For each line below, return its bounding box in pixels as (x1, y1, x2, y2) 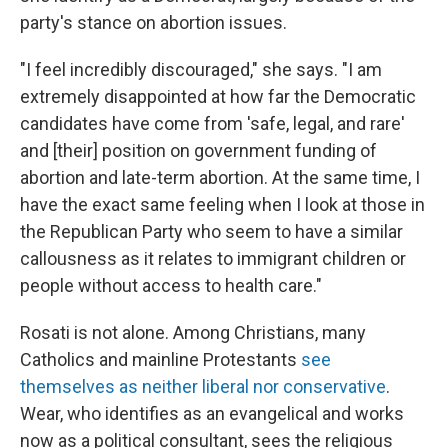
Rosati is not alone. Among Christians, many (20, 322, 366, 344)
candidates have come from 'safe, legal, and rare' (20, 113, 405, 135)
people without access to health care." (20, 275, 322, 297)
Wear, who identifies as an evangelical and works (20, 403, 404, 425)
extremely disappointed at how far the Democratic (20, 86, 416, 108)
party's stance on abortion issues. (20, 12, 287, 34)
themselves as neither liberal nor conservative (20, 376, 386, 398)
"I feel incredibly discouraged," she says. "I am (20, 59, 382, 81)
